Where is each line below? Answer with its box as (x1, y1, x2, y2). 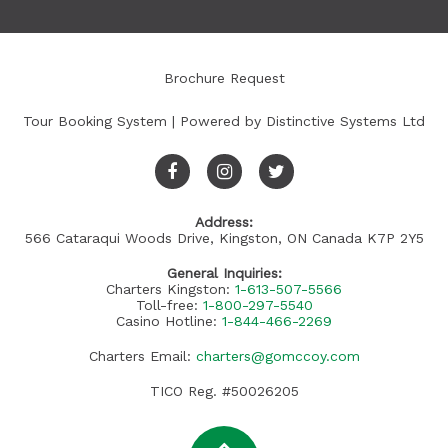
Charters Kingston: (106, 281, 235, 297)
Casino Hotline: (116, 313, 222, 329)
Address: (195, 214, 253, 230)
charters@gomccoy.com (195, 348, 360, 364)
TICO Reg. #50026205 (149, 383, 299, 399)
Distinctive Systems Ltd (266, 113, 425, 129)
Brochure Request (163, 70, 285, 86)
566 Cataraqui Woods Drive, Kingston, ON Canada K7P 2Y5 (24, 230, 424, 246)
